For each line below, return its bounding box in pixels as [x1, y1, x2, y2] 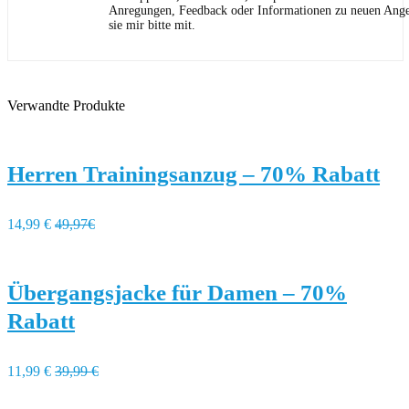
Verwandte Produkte [7, 98, 125, 113]
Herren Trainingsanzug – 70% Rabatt [7, 162, 380, 186]
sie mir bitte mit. [109, 18, 195, 32]
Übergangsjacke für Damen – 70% [7, 280, 347, 305]
